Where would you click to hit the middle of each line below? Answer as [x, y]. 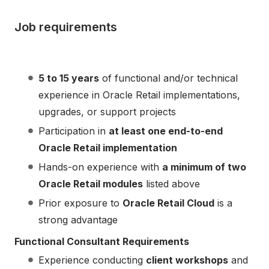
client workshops [187, 260]
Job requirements [66, 27]
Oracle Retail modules [91, 184]
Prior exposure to [80, 203]
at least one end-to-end [166, 131]
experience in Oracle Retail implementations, [139, 95]
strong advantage [78, 220]
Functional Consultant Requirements [102, 242]
